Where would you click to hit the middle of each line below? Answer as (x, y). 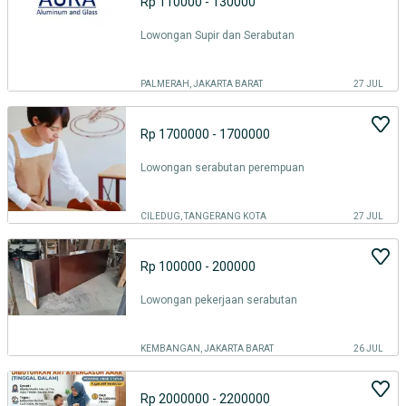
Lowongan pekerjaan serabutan (219, 300)
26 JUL (368, 348)
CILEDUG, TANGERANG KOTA (203, 216)
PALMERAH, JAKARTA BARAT (202, 84)
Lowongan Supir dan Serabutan (217, 35)
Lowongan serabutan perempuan (222, 168)
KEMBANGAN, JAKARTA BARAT (207, 348)
